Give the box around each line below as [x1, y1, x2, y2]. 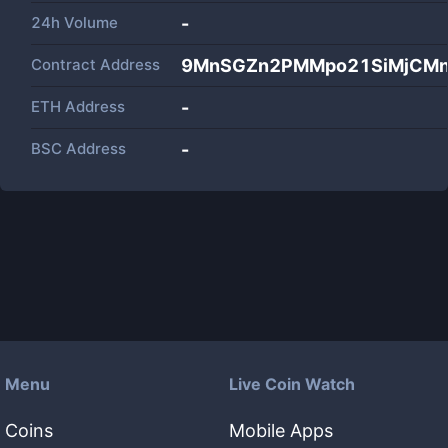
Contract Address [31, 55, 160, 74]
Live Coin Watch [229, 374, 355, 394]
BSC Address [31, 139, 126, 158]
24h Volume [31, 13, 118, 32]
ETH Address [31, 97, 125, 116]
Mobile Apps [229, 420, 333, 441]
